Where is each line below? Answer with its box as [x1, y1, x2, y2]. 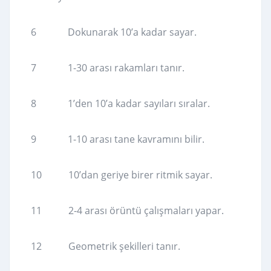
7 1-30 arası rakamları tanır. [31, 61, 184, 75]
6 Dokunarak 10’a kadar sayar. [31, 25, 197, 39]
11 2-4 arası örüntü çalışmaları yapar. [31, 204, 224, 218]
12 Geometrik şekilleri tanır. [31, 240, 180, 253]
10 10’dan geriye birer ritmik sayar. [31, 168, 212, 182]
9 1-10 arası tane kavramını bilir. [31, 132, 204, 146]
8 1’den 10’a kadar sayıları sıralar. [31, 97, 210, 111]
